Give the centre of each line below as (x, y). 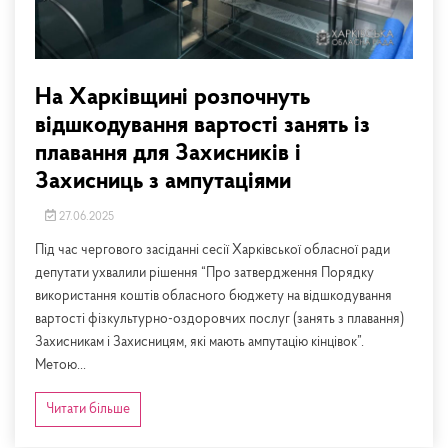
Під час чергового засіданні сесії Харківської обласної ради (212, 250)
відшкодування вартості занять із (202, 125)
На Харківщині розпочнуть (172, 97)
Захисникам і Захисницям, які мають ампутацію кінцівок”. (199, 342)
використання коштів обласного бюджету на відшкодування (213, 296)
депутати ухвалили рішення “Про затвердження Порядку (204, 273)
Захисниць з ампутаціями (163, 181)
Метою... (60, 365)
